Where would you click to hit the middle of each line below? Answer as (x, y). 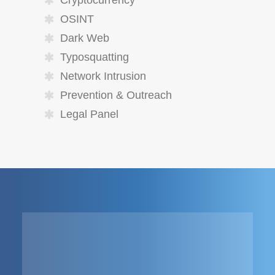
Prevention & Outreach (116, 95)
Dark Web (85, 38)
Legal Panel (89, 114)
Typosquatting (95, 57)
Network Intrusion (103, 76)
